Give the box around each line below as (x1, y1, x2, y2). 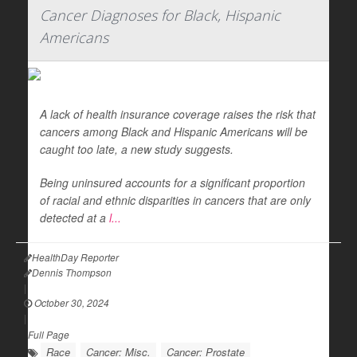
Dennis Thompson (32, 265, 112, 279)
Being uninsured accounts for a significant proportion (40, 175, 305, 190)
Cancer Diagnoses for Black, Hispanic (40, 6, 280, 25)
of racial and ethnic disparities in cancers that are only (40, 192, 311, 208)
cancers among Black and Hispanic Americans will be (40, 124, 308, 139)
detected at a (40, 210, 109, 226)
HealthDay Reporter (32, 250, 119, 264)
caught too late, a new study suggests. (40, 141, 233, 157)
